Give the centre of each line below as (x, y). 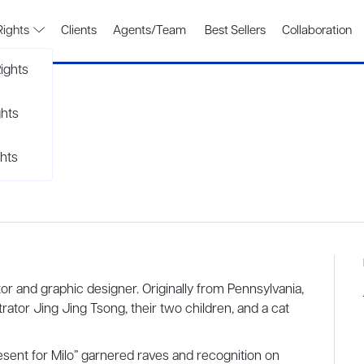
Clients (79, 31)
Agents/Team (149, 31)
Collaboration (317, 31)
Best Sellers (234, 31)
